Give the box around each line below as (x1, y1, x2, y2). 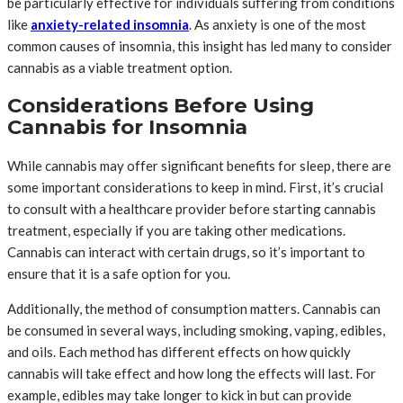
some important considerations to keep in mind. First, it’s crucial (7, 178, 383, 195)
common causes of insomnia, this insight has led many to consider (7, 37, 392, 54)
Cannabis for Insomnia (7, 114, 247, 140)
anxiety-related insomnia (31, 15, 189, 32)
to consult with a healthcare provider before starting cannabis (7, 200, 376, 217)
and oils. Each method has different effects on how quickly (7, 343, 351, 360)
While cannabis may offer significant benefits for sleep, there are (7, 157, 391, 174)
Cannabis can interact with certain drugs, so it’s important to (7, 243, 365, 260)
